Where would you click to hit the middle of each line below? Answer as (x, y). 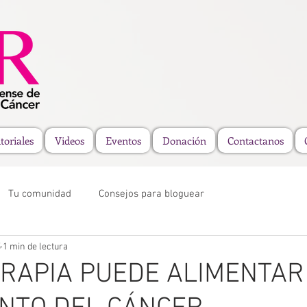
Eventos (123, 140)
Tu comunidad (40, 194)
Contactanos (255, 140)
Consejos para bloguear (151, 194)
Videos (69, 140)
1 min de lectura (35, 247)
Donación (184, 140)
